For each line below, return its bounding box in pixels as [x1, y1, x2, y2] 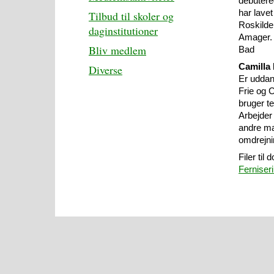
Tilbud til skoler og [89, 9, 174, 23]
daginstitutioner [89, 23, 158, 38]
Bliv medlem [89, 43, 146, 57]
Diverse [89, 62, 122, 77]
